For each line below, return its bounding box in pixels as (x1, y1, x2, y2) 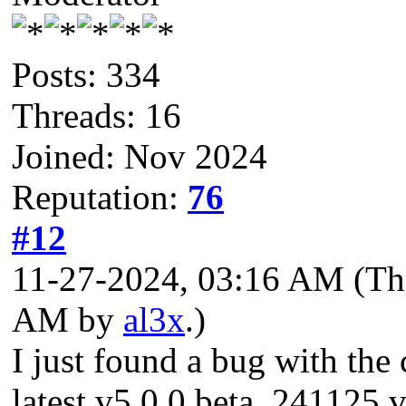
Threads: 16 (12, 95, 181, 135)
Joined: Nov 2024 (12, 136, 267, 176)
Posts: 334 (12, 54, 160, 94)
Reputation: (12, 177, 188, 217)
